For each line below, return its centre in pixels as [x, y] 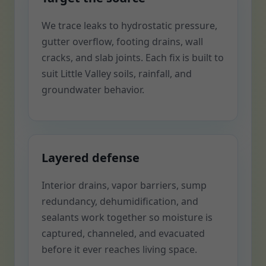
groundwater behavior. [93, 90]
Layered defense [91, 158]
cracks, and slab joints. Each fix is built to [133, 58]
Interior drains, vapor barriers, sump [124, 185]
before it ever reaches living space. [119, 249]
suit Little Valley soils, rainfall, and [117, 74]
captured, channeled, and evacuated [123, 233]
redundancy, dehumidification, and [120, 201]
